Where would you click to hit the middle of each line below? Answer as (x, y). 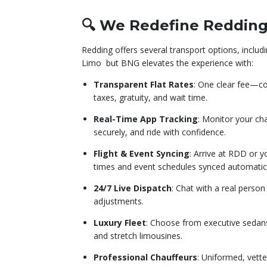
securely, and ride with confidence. (160, 132)
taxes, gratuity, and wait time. (150, 97)
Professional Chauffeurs (145, 257)
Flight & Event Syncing (142, 153)
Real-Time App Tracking (146, 119)
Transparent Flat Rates (144, 84)
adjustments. (119, 201)
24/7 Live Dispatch (133, 188)
